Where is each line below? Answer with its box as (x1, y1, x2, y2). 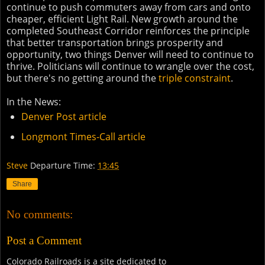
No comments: (7, 208, 73, 221)
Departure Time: (30, 159, 98, 171)
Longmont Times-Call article (21, 130, 146, 143)
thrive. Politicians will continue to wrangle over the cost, (7, 60, 254, 73)
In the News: (7, 95, 61, 109)
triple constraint (159, 72, 231, 85)
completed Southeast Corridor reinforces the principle (7, 24, 250, 38)
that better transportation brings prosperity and (7, 36, 223, 50)
